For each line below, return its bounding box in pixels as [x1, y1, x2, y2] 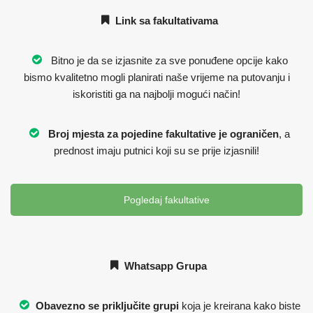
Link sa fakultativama [112, 15, 218, 27]
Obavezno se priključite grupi [32, 299, 179, 312]
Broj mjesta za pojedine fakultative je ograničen [48, 128, 279, 140]
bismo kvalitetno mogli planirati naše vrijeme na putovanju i [23, 71, 290, 83]
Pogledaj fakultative [120, 194, 210, 205]
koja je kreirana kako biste [178, 299, 300, 312]
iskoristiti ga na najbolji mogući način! [73, 88, 240, 100]
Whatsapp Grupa [121, 259, 207, 272]
